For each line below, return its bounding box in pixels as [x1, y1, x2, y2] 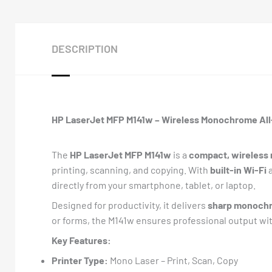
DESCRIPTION [52, 42, 118, 55]
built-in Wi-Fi [210, 164, 267, 175]
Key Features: [52, 234, 111, 246]
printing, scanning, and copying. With [52, 164, 210, 175]
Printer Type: [52, 254, 108, 266]
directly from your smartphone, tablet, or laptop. [52, 179, 256, 191]
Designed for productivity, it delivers [52, 199, 208, 211]
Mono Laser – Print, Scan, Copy [108, 254, 238, 266]
